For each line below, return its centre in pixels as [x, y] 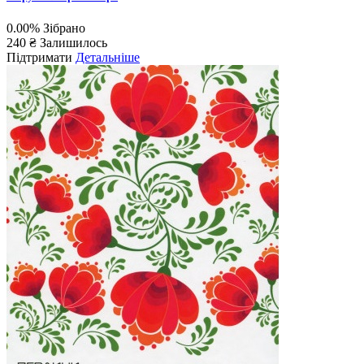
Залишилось [74, 43]
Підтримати [39, 58]
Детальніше [108, 58]
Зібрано [64, 28]
